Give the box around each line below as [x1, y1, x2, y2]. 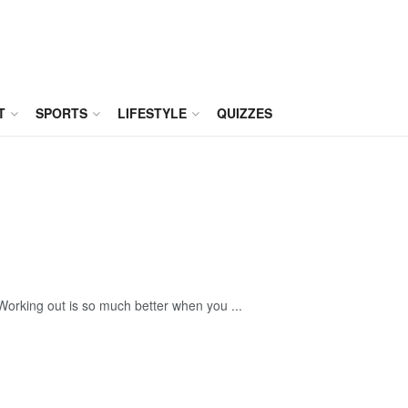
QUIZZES [217, 104, 272, 122]
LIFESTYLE [117, 104, 187, 122]
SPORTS [36, 104, 87, 122]
